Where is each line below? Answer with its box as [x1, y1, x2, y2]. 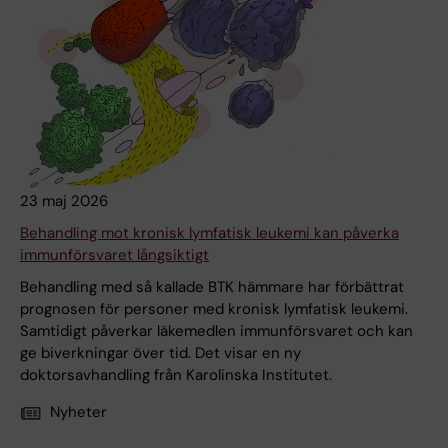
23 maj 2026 [20, 191, 108, 212]
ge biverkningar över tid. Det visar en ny [20, 343, 301, 364]
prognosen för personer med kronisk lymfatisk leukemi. [20, 299, 408, 320]
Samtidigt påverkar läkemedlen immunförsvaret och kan [20, 321, 413, 342]
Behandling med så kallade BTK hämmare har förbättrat [20, 277, 404, 298]
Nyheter [50, 402, 107, 423]
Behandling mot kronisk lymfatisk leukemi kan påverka [20, 223, 399, 244]
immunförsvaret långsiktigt [20, 245, 209, 266]
